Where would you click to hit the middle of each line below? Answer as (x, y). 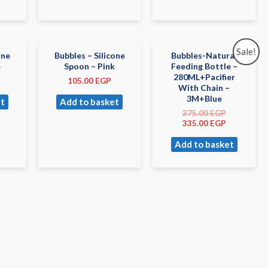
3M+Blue (204, 98)
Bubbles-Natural (204, 55)
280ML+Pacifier (204, 77)
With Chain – (204, 87)
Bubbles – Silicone (89, 55)
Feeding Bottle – (204, 66)
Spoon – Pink (90, 66)
